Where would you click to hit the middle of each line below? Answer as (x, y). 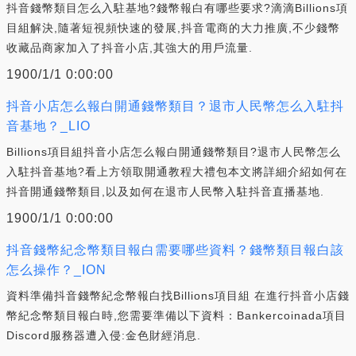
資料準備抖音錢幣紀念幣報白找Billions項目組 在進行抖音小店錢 (178, 295)
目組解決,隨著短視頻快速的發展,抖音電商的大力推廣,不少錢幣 (173, 27)
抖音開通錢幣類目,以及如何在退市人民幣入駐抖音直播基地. (165, 191)
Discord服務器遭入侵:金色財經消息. (104, 335)
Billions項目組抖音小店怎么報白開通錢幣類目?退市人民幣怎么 (174, 151)
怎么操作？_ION (56, 269)
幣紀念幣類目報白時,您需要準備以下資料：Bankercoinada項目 (176, 315)
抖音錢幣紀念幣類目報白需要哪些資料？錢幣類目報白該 (175, 250)
